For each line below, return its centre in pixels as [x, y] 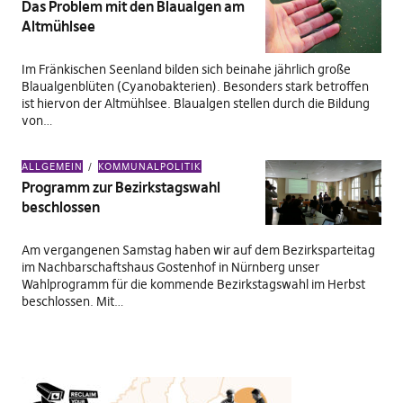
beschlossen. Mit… [72, 301]
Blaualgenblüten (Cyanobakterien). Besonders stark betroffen [195, 86]
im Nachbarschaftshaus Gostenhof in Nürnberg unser [170, 267]
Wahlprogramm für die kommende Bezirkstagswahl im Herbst [193, 284]
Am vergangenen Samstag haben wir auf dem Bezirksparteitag [198, 250]
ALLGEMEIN [52, 166]
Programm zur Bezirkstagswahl [121, 187]
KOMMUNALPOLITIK [149, 166]
